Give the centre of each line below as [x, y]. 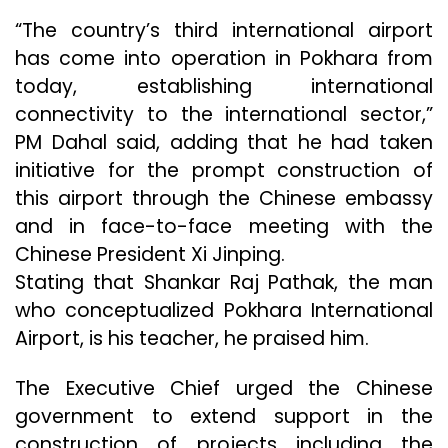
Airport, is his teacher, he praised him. [192, 339]
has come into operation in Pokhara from [224, 59]
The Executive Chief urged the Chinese [224, 389]
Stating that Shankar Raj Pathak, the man [224, 283]
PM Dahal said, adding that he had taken [224, 143]
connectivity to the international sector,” [224, 115]
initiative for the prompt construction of [224, 171]
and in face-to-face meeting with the [224, 227]
